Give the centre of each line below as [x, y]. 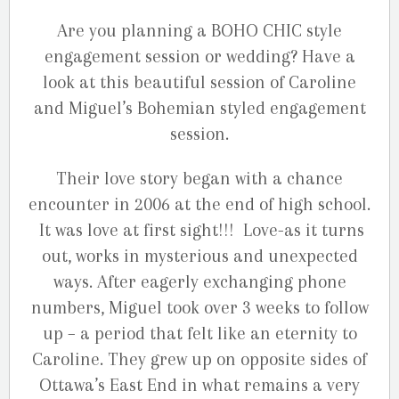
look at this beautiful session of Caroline [199, 83]
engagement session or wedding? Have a [199, 57]
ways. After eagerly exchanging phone [199, 282]
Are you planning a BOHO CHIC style [199, 31]
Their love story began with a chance [199, 179]
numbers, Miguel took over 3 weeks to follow [199, 308]
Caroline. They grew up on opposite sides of [199, 360]
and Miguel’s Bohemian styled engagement [199, 109]
